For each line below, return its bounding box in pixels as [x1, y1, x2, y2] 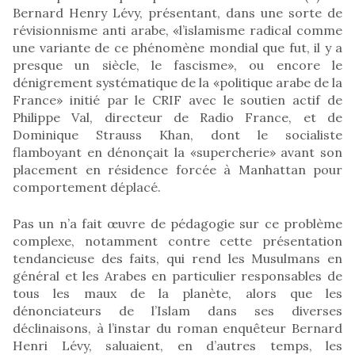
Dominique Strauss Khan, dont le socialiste [13, 126, 342, 143]
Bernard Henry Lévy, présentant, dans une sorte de [13, 4, 342, 21]
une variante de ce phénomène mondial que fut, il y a [13, 39, 342, 55]
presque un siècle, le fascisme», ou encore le [13, 56, 342, 73]
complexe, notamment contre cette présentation [13, 232, 342, 249]
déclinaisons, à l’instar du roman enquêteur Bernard [13, 319, 342, 336]
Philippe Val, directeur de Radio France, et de [13, 109, 342, 125]
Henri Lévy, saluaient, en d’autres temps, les [13, 337, 342, 353]
